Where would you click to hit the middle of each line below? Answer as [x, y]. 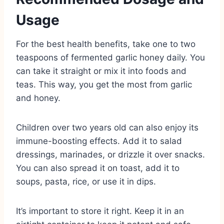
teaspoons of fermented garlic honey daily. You [110, 57]
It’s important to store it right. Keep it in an [100, 211]
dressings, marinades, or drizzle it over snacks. [110, 154]
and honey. [38, 98]
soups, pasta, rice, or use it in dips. [86, 181]
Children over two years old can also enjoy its [107, 127]
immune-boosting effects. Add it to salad [99, 141]
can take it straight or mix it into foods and [101, 71]
